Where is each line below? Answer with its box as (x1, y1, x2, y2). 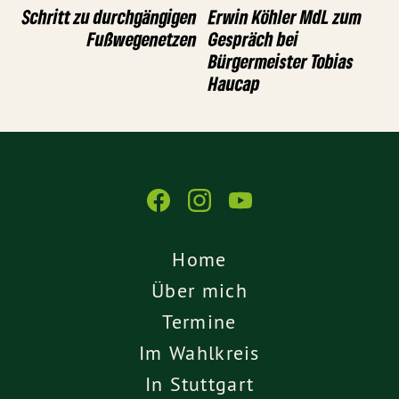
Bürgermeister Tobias (208, 48, 354, 73)
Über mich (151, 278, 248, 304)
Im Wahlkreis (139, 340, 260, 366)
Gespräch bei (208, 26, 298, 51)
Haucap (208, 70, 260, 95)
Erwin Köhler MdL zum (208, 4, 362, 28)
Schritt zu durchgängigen (22, 4, 197, 28)
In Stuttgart (144, 371, 255, 397)
